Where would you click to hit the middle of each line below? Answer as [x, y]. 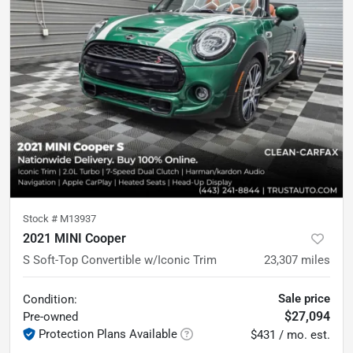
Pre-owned [50, 316]
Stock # [41, 218]
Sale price [304, 298]
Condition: [50, 299]
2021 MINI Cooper [74, 238]
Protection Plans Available [108, 334]
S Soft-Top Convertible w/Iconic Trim [120, 260]
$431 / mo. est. [290, 334]
